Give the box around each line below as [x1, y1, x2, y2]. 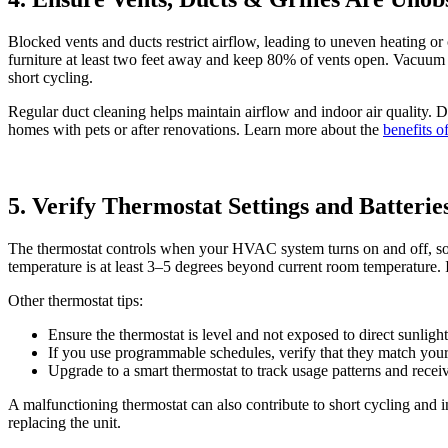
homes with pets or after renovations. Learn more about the [8, 121, 383, 139]
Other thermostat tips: [8, 291, 143, 309]
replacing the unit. [8, 413, 121, 431]
